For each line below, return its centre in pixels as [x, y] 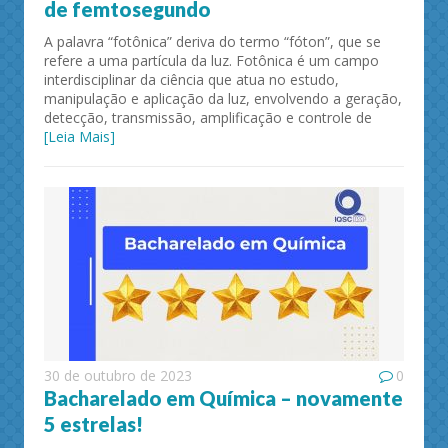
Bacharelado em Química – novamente [223, 397]
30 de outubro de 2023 [118, 375]
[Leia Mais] [79, 136]
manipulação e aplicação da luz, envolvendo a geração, [223, 98]
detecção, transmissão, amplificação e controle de [208, 117]
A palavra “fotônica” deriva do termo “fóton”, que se [212, 41]
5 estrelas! [93, 423]
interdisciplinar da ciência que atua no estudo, [191, 79]
